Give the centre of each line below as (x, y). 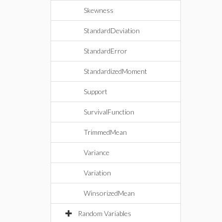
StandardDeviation (112, 30)
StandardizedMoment (115, 71)
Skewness (99, 10)
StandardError (106, 51)
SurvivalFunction (109, 112)
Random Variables (105, 213)
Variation (97, 173)
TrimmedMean (105, 132)
